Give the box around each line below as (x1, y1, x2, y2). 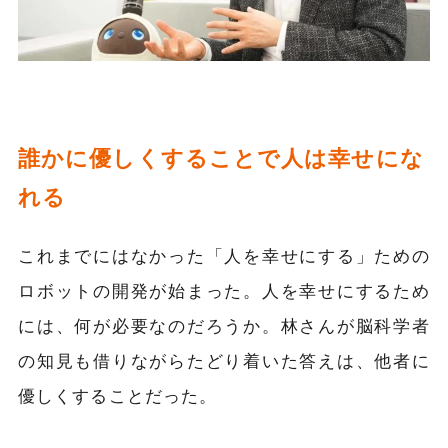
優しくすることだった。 (18, 384, 218, 405)
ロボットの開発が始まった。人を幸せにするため (18, 279, 430, 300)
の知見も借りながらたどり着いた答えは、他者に (18, 349, 430, 370)
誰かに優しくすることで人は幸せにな (18, 143, 424, 170)
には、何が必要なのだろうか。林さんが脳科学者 (18, 314, 430, 335)
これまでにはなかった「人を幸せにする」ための (18, 244, 430, 265)
